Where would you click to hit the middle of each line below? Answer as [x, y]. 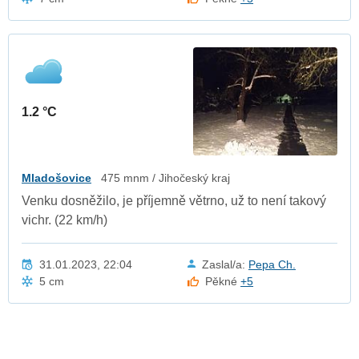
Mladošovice [56, 177]
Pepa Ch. [272, 264]
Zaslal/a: [225, 264]
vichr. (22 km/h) [65, 220]
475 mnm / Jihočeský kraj [165, 177]
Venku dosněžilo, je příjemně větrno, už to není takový [174, 200]
